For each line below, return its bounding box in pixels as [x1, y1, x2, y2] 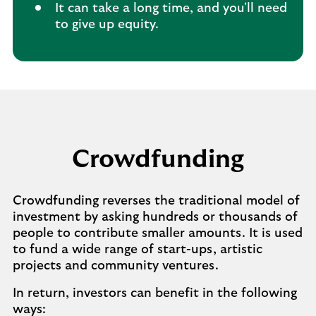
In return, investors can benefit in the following [13, 287, 297, 300]
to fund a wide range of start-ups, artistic [13, 243, 262, 256]
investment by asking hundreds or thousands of [13, 211, 298, 224]
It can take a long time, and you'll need [55, 2, 287, 15]
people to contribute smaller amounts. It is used [13, 227, 303, 240]
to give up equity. [55, 18, 159, 31]
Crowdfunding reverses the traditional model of [13, 195, 300, 207]
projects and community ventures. [13, 260, 219, 272]
